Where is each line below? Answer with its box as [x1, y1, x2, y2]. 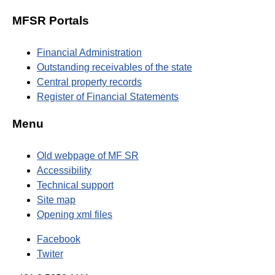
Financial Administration [37, 47, 142, 58]
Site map [37, 194, 76, 205]
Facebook [37, 233, 80, 244]
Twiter [37, 248, 63, 259]
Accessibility [37, 165, 91, 176]
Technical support [37, 179, 114, 190]
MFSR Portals [12, 14, 89, 28]
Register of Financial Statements [37, 91, 179, 103]
